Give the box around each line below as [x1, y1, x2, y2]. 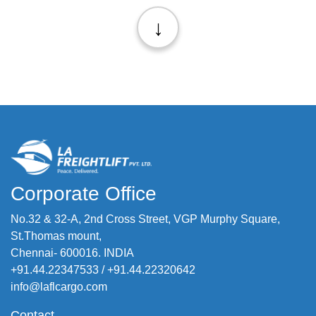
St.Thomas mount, [11, 230, 102, 243]
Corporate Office [11, 183, 157, 205]
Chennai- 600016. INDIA [11, 247, 134, 260]
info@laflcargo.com [11, 281, 107, 293]
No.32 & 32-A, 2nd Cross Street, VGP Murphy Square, [11, 213, 280, 226]
